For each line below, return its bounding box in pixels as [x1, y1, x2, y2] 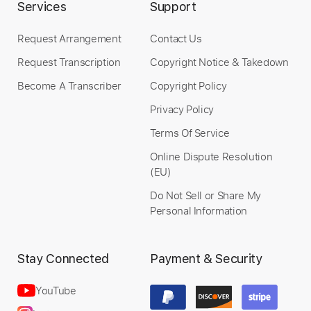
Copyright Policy [150, 78, 227, 93]
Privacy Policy [150, 102, 215, 117]
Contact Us [150, 31, 202, 46]
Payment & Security [150, 251, 262, 267]
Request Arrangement [17, 31, 121, 46]
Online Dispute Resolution [150, 149, 273, 164]
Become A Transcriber [17, 78, 121, 93]
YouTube [35, 283, 76, 298]
